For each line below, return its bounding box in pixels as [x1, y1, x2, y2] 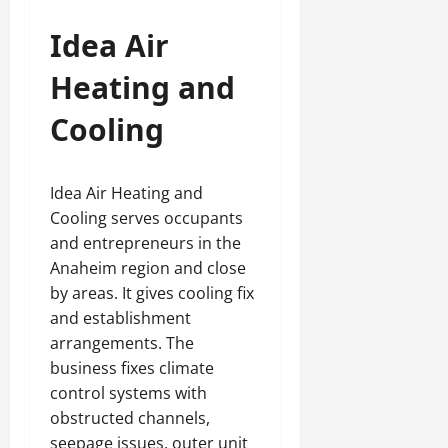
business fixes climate [50, 357, 214, 379]
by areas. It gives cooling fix [50, 282, 254, 304]
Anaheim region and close [50, 257, 246, 279]
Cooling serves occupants [50, 207, 243, 229]
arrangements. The [50, 332, 194, 354]
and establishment [50, 307, 191, 329]
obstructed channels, [50, 407, 210, 429]
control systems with [50, 382, 207, 404]
